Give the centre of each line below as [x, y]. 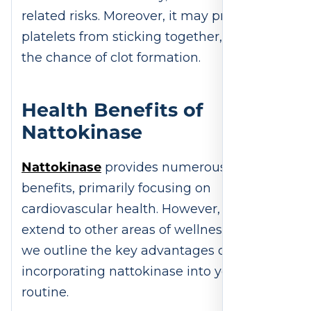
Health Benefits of [112, 109]
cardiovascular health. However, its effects [152, 209]
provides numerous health [187, 168]
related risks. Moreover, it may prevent [141, 16]
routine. [47, 293]
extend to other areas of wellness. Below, [148, 230]
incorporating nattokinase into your [132, 272]
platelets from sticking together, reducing [152, 37]
